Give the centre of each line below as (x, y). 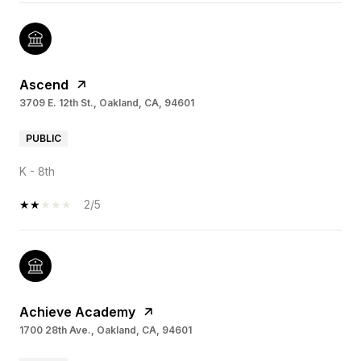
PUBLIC (44, 139)
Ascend (44, 85)
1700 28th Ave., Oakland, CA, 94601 (106, 330)
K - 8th (37, 172)
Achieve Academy (77, 312)
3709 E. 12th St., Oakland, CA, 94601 (107, 103)
